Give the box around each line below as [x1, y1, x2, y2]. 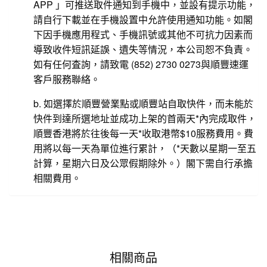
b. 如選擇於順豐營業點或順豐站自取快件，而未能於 [33, 96, 254, 110]
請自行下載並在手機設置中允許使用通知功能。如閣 [33, 12, 253, 26]
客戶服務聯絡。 [33, 72, 100, 86]
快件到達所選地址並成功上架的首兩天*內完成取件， [33, 111, 256, 125]
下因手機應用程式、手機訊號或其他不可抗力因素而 [33, 27, 253, 41]
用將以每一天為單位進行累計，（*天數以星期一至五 [33, 141, 256, 155]
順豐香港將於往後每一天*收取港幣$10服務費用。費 [33, 126, 253, 140]
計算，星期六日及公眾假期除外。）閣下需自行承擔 [33, 156, 253, 170]
